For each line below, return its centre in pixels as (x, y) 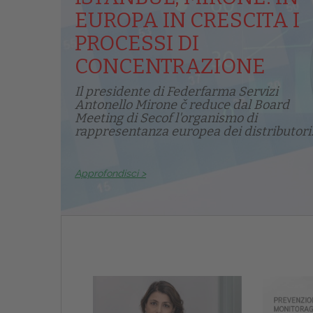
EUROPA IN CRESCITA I (187, 21)
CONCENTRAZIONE (170, 67)
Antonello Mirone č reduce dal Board (182, 105)
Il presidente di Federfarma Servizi (176, 92)
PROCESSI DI (137, 44)
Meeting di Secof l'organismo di (166, 118)
